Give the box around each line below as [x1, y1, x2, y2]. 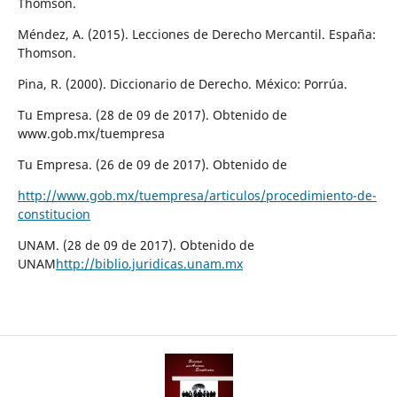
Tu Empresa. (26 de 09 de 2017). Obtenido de [17, 155, 287, 173]
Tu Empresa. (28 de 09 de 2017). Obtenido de [17, 105, 287, 123]
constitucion [17, 205, 90, 222]
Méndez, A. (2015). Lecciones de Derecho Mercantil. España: [17, 25, 376, 43]
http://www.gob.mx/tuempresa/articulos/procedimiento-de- [17, 186, 377, 204]
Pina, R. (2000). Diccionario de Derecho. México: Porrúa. [17, 74, 347, 92]
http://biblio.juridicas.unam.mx [55, 254, 243, 272]
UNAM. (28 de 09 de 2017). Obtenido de [17, 236, 254, 253]
